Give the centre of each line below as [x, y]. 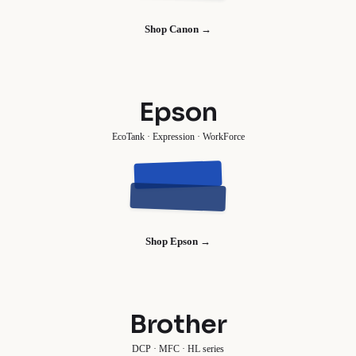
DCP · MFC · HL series [178, 348]
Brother [178, 324]
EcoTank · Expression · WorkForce [178, 136]
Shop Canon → [178, 29]
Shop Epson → [178, 241]
